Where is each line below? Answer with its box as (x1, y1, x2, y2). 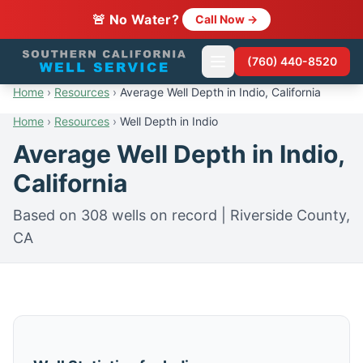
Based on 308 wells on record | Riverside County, (13, 207, 350, 224)
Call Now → (195, 12, 258, 26)
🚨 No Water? (92, 11, 180, 28)
